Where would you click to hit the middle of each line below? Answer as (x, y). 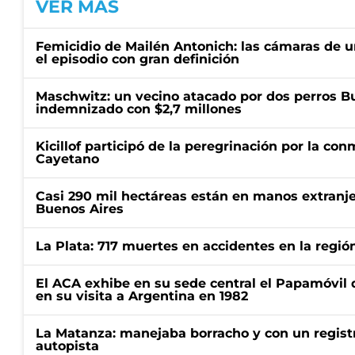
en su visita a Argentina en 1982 (142, 296)
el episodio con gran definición (137, 59)
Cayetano (67, 159)
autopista (67, 346)
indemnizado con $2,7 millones (139, 109)
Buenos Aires (80, 209)
